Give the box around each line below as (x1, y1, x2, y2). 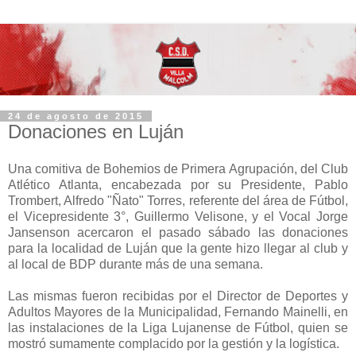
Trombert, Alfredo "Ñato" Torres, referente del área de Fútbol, (8, 194, 348, 208)
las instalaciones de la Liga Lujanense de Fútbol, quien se (8, 321, 348, 335)
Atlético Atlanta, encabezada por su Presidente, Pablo (8, 178, 348, 192)
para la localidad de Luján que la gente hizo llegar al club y (8, 242, 348, 256)
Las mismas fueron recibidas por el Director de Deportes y (8, 289, 348, 304)
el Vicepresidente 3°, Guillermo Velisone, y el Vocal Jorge (8, 210, 348, 224)
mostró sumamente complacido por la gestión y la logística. (8, 337, 339, 351)
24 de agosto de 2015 (8, 110, 144, 121)
